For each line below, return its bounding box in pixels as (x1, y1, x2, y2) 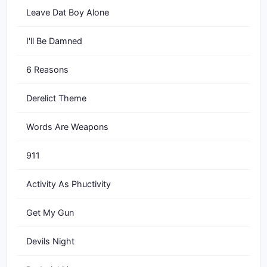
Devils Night (26, 236, 74, 246)
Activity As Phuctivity (26, 179, 111, 189)
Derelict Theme (26, 93, 86, 103)
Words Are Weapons (26, 122, 108, 132)
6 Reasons (26, 64, 69, 74)
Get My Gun (26, 207, 74, 218)
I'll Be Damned (26, 36, 82, 46)
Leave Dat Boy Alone (26, 7, 109, 17)
